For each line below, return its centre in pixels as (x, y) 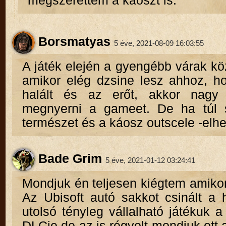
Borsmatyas (72, 41)
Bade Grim (68, 158)
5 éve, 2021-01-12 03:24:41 (150, 160)
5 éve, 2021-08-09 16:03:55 (159, 43)
